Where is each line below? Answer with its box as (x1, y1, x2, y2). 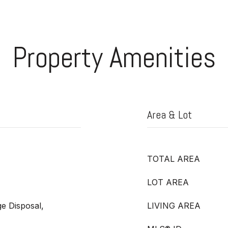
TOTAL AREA (147, 154, 200, 164)
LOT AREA (147, 177, 189, 187)
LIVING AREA (147, 201, 201, 211)
